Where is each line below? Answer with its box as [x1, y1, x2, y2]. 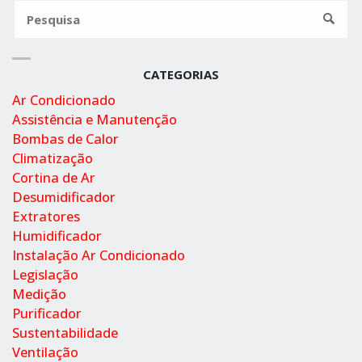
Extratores [12, 206, 80, 225]
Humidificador [12, 225, 102, 245]
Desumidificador [12, 187, 116, 206]
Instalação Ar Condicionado [12, 245, 185, 264]
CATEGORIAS [143, 65, 219, 82]
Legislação [12, 264, 78, 284]
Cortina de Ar [12, 167, 95, 187]
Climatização [12, 148, 93, 167]
